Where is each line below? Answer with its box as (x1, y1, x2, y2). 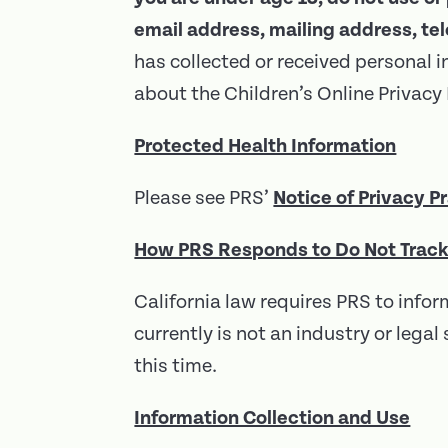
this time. (134, 354, 218, 378)
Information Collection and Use (134, 406, 411, 430)
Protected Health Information (134, 134, 397, 158)
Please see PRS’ (134, 186, 274, 210)
